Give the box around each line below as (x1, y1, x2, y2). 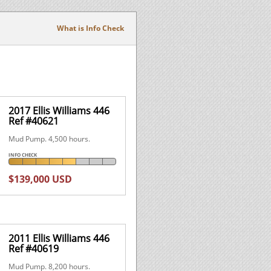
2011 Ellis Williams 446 (8, 231, 109, 245)
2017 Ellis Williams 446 (8, 103, 109, 117)
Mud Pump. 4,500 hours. (8, 133, 90, 144)
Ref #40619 (8, 241, 59, 255)
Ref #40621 (8, 114, 59, 128)
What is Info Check (57, 22, 124, 33)
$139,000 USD (8, 172, 72, 186)
